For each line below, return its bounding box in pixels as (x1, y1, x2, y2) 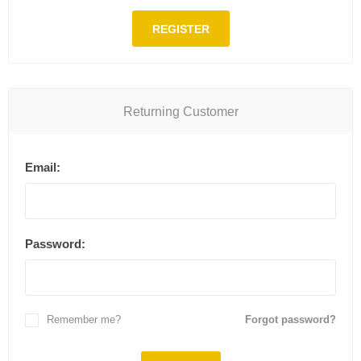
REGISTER (151, 22, 210, 35)
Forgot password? (245, 313, 336, 326)
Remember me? (47, 313, 121, 326)
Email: (25, 160, 60, 174)
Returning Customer (122, 105, 239, 118)
